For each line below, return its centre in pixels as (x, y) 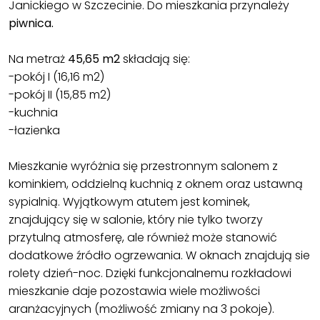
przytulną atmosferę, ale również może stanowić (143, 237)
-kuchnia (33, 112)
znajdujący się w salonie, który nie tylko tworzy (136, 219)
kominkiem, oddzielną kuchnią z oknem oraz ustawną (156, 184)
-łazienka (34, 130)
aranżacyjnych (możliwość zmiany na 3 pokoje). (141, 309)
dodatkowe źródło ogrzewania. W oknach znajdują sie (159, 255)
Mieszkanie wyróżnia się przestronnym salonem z (143, 166)
